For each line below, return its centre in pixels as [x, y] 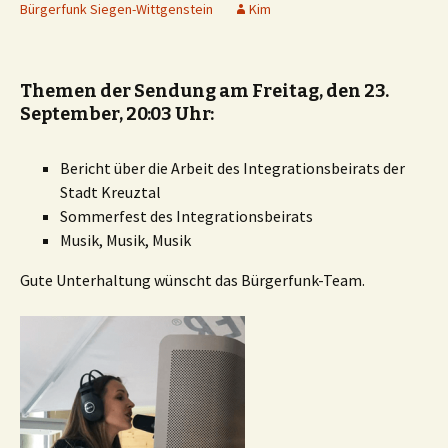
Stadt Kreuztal [110, 192]
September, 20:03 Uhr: [117, 114]
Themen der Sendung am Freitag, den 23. [204, 91]
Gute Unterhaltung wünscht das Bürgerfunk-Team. [192, 280]
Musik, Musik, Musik [125, 240]
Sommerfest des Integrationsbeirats [186, 216]
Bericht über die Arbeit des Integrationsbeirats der [232, 168]
